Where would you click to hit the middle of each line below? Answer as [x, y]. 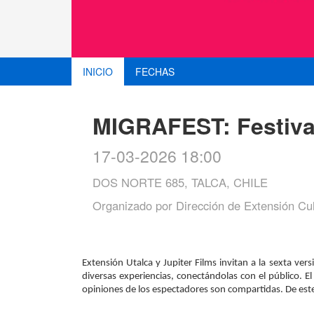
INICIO [98, 72]
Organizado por [134, 206]
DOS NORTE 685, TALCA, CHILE [180, 183]
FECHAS [155, 72]
